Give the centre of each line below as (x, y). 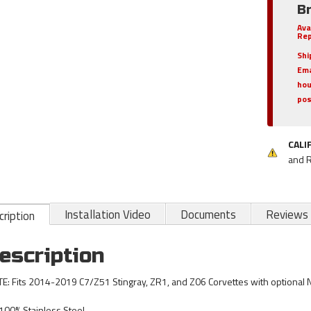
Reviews (287, 214)
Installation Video (107, 214)
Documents (208, 214)
